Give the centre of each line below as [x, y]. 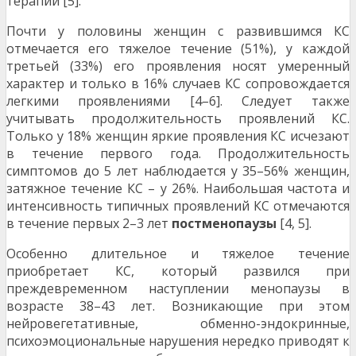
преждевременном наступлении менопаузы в [178, 289]
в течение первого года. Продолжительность [178, 154]
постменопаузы [224, 224]
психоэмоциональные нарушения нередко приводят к [178, 341]
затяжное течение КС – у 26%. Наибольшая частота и [178, 189]
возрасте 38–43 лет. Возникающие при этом [178, 306]
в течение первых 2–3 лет [89, 224]
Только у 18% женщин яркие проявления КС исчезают [178, 136]
